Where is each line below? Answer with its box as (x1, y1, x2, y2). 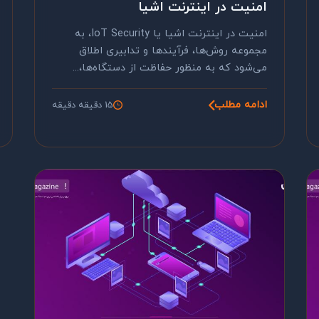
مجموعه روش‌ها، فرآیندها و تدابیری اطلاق (79, 43, 267, 58)
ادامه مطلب (214, 98, 267, 113)
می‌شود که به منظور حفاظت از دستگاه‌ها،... (73, 61, 267, 75)
